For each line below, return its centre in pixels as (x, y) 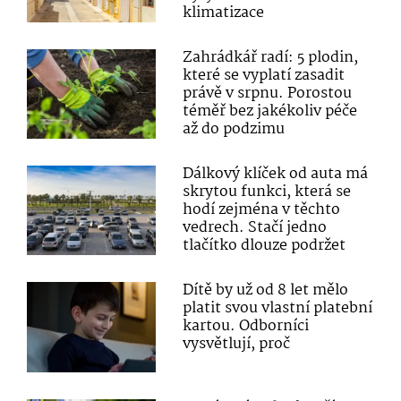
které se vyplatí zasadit (264, 76)
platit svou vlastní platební (278, 309)
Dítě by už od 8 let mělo (266, 291)
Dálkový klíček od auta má (276, 175)
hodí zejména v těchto (262, 210)
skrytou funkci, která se (267, 192)
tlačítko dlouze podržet (264, 246)
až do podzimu (234, 130)
